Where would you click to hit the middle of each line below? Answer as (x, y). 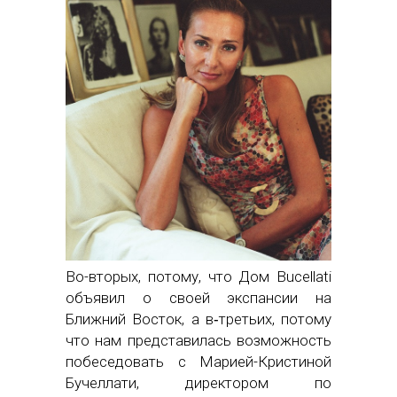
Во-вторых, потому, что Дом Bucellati (198, 277)
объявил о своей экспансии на (198, 298)
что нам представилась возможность (198, 341)
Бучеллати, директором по (198, 383)
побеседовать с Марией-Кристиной (198, 362)
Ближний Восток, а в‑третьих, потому (198, 319)
